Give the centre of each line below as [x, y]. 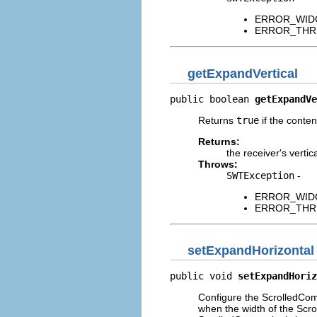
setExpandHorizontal [251, 250]
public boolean [212, 99]
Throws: [218, 164]
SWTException [260, 175]
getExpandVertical [243, 73]
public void [204, 276]
